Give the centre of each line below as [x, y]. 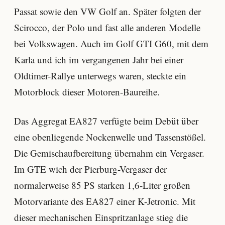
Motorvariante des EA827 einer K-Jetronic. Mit [105, 201]
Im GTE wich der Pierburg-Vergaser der [90, 169]
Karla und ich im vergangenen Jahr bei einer [99, 60]
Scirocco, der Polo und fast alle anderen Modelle [107, 28]
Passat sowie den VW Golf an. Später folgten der [107, 12]
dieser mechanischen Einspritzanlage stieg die [101, 217]
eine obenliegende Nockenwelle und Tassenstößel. [110, 137]
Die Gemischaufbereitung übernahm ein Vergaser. [109, 153]
